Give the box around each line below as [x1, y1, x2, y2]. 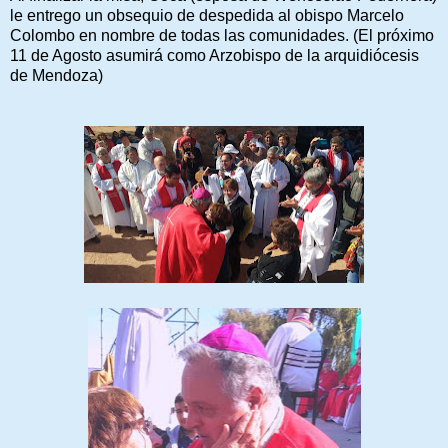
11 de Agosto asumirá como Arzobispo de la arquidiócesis [10, 46, 419, 64]
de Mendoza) [10, 66, 103, 84]
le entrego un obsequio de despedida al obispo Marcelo [10, 6, 404, 24]
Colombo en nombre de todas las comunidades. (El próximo [10, 26, 434, 44]
